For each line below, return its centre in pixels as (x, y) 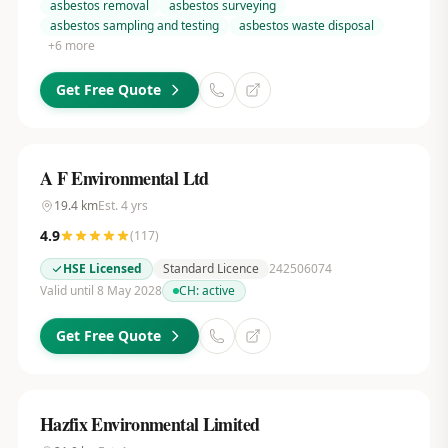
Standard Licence (210, 268)
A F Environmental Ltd (124, 178)
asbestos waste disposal (306, 25)
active (218, 290)
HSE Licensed (102, 268)
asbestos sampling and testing (134, 25)
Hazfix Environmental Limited (149, 424)
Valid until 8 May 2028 (100, 290)
